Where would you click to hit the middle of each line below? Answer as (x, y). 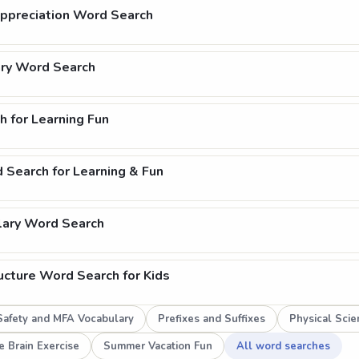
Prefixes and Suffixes (212, 319)
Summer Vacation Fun (158, 346)
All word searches (283, 346)
